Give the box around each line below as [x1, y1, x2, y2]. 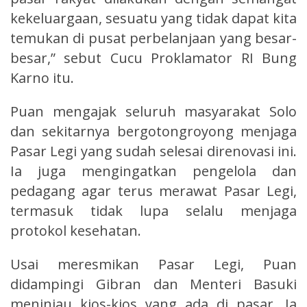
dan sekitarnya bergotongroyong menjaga [10, 121, 297, 140]
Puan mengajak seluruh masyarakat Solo [10, 101, 297, 121]
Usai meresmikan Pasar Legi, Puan [10, 254, 297, 273]
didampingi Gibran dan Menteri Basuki [10, 274, 297, 293]
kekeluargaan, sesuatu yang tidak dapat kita [10, 8, 297, 27]
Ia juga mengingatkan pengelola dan [10, 161, 297, 180]
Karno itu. [10, 68, 74, 87]
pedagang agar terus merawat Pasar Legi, [10, 181, 297, 200]
